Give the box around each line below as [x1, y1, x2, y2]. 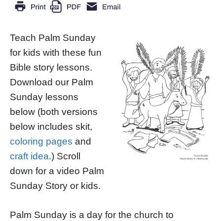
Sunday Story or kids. [10, 181, 101, 191]
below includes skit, [10, 121, 92, 132]
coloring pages [10, 136, 73, 147]
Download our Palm [10, 77, 93, 88]
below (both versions [10, 107, 98, 117]
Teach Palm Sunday [10, 33, 96, 43]
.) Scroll [49, 151, 80, 162]
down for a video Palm [10, 166, 104, 177]
